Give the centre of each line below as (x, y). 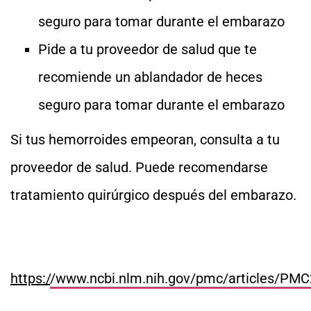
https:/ (30, 278)
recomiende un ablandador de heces (150, 77)
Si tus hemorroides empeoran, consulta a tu (145, 140)
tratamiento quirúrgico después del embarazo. (153, 195)
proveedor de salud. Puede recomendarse (139, 167)
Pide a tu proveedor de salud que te (148, 49)
